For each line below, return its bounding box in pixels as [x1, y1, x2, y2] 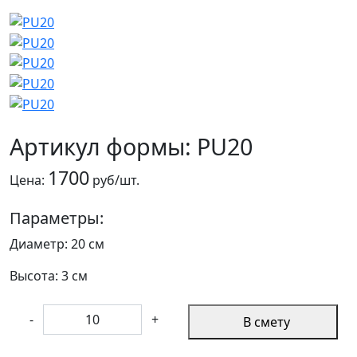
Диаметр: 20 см [10, 234, 104, 253]
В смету [242, 312, 290, 331]
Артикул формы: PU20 [10, 130, 253, 162]
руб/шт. [89, 171, 139, 189]
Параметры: [10, 206, 104, 229]
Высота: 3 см [10, 266, 88, 284]
